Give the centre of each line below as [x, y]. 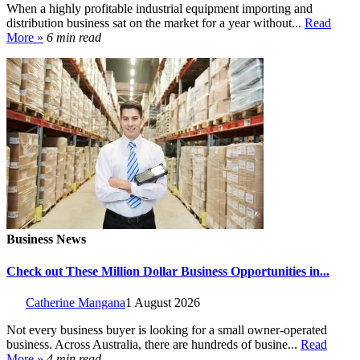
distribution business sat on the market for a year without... [155, 23]
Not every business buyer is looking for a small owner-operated [167, 329]
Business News [46, 239]
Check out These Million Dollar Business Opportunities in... [168, 271]
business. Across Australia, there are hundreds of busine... [153, 344]
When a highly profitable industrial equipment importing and [160, 9]
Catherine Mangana [76, 302]
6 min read [74, 38]
